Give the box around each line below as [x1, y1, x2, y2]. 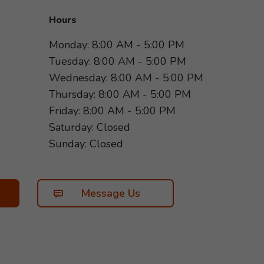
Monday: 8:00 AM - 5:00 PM [49, 38, 184, 52]
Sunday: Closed [49, 137, 123, 151]
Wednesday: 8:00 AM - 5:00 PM [49, 71, 203, 85]
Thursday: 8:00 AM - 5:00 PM [49, 87, 191, 101]
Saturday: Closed [49, 120, 130, 134]
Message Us [80, 186, 140, 200]
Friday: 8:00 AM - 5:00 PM [49, 104, 176, 118]
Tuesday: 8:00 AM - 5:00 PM [49, 54, 186, 68]
